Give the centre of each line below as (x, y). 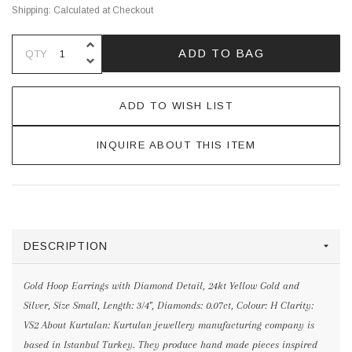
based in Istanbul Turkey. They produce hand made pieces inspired (170, 344)
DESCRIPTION (66, 246)
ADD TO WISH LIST (176, 105)
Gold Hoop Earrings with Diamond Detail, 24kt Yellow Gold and (161, 285)
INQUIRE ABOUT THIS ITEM (176, 145)
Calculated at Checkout (103, 10)
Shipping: (31, 10)
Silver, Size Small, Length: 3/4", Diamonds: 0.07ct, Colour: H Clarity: (169, 305)
